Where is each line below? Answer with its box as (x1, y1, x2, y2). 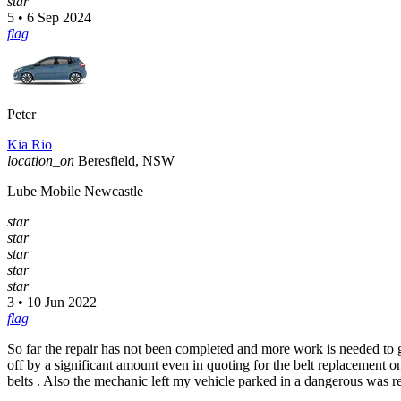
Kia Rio (7, 137, 52, 153)
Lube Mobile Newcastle (7, 183, 143, 200)
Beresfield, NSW (78, 153, 175, 169)
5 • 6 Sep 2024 (7, 10, 91, 26)
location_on (7, 153, 74, 169)
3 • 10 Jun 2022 (7, 294, 97, 311)
